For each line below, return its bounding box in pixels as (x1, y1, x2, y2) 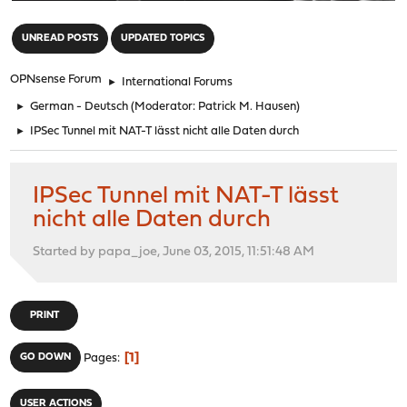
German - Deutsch (30, 100, 129, 113)
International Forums (122, 75, 233, 88)
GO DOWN (20, 352, 72, 362)
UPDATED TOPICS (121, 33, 205, 44)
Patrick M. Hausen (198, 100, 297, 113)
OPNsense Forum (10, 73, 103, 85)
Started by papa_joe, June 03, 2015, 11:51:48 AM (33, 244, 315, 259)
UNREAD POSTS (22, 33, 99, 44)
